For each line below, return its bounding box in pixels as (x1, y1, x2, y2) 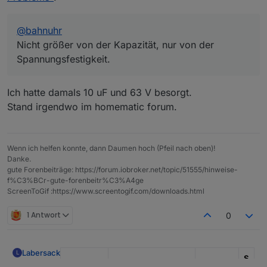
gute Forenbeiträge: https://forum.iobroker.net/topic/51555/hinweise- (7, 164, 238, 174)
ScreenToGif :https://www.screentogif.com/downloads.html (7, 186, 204, 195)
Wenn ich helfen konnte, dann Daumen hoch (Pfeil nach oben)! (7, 143, 215, 153)
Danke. (7, 154, 31, 163)
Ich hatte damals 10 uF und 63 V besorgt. (7, 86, 192, 98)
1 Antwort (27, 210, 61, 221)
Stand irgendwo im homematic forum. (7, 100, 177, 113)
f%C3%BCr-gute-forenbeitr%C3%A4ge (7, 175, 144, 185)
